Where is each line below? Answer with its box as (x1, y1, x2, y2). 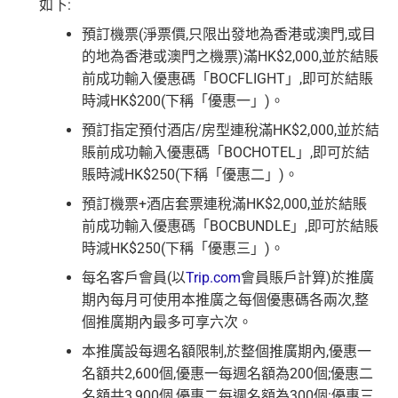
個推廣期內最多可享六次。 (82, 314, 252, 331)
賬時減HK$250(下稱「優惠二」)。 (82, 166, 298, 184)
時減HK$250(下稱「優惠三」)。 (82, 240, 284, 258)
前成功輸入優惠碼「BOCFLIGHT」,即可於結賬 (82, 70, 373, 88)
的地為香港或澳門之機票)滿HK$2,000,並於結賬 (82, 48, 378, 66)
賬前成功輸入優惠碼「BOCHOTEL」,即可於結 (82, 144, 370, 162)
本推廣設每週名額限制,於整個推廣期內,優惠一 (82, 343, 371, 361)
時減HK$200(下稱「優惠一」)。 (82, 92, 284, 110)
